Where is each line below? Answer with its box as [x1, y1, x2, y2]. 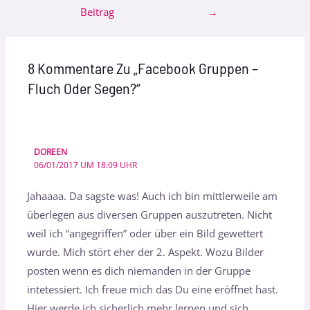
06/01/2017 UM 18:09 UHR [33, 159, 137, 171]
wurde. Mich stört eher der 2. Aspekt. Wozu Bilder [27, 245, 264, 259]
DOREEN [33, 146, 67, 158]
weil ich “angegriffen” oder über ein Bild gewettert [27, 226, 264, 241]
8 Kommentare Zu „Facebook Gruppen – [28, 59, 259, 77]
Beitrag [80, 5, 114, 19]
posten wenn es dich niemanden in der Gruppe [27, 264, 251, 278]
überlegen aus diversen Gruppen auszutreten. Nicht [27, 208, 273, 222]
